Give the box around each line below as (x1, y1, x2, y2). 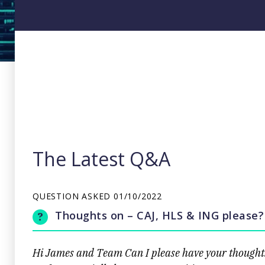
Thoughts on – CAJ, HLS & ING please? (55, 208, 264, 222)
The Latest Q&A (33, 146, 170, 172)
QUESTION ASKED (33, 190, 114, 202)
